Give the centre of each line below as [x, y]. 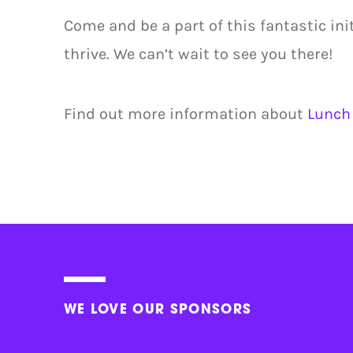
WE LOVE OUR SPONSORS [158, 310]
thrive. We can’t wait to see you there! [198, 54]
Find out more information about [185, 114]
